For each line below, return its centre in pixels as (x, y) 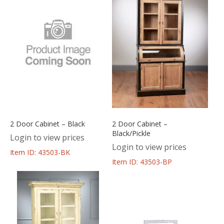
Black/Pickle (131, 133)
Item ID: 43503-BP (142, 161)
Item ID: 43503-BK (40, 152)
